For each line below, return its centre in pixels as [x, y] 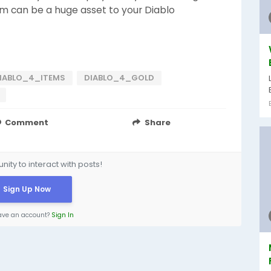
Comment [27, 122]
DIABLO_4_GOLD [119, 78]
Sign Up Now [27, 189]
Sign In [63, 215]
